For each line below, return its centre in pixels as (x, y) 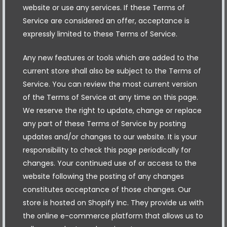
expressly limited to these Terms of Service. (100, 34)
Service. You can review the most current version (110, 84)
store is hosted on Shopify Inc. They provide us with (113, 202)
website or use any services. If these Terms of (104, 7)
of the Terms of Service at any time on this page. (110, 97)
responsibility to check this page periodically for (107, 150)
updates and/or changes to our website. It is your (110, 137)
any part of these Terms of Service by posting (104, 123)
